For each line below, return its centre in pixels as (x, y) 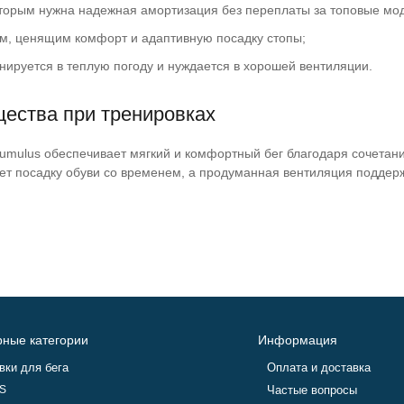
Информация (298, 340)
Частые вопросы (312, 390)
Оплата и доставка (319, 367)
